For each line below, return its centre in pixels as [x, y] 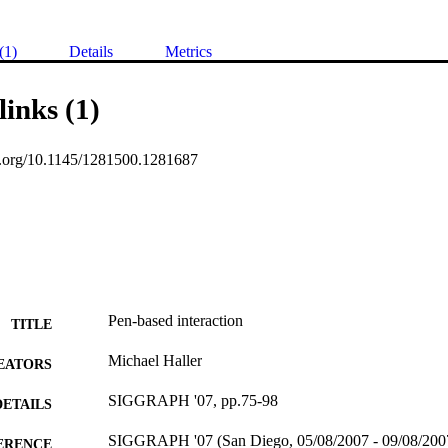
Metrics [188, 52]
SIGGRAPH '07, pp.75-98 [193, 401]
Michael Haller [155, 361]
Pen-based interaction [175, 321]
